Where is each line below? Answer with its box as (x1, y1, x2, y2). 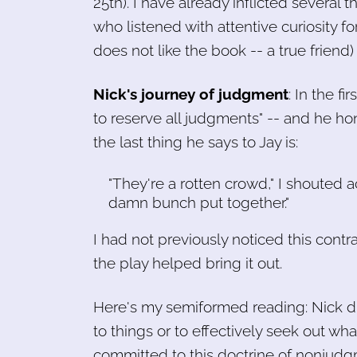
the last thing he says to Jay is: (93, 132, 298, 151)
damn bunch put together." (108, 193, 290, 211)
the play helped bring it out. (93, 253, 282, 272)
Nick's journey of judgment (93, 84, 288, 103)
